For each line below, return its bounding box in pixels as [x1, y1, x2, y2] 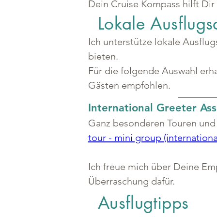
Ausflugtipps [98, 192, 189, 214]
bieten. [88, 50, 118, 62]
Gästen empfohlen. [88, 79, 170, 91]
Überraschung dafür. [88, 175, 175, 187]
